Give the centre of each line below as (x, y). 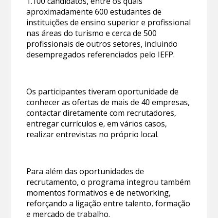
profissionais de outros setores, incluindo (102, 44)
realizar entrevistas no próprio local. (93, 134)
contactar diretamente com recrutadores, (101, 113)
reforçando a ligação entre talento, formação (109, 203)
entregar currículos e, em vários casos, (97, 123)
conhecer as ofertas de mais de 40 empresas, (108, 102)
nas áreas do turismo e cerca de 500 (92, 33)
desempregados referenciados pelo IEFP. (101, 54)
